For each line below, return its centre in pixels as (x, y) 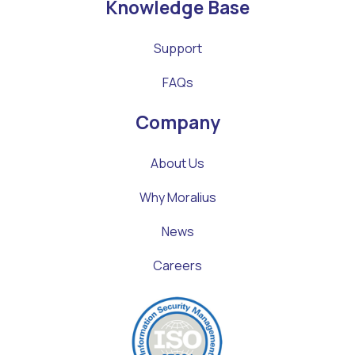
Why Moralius (177, 197)
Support (177, 48)
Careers (177, 265)
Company (177, 122)
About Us (177, 163)
